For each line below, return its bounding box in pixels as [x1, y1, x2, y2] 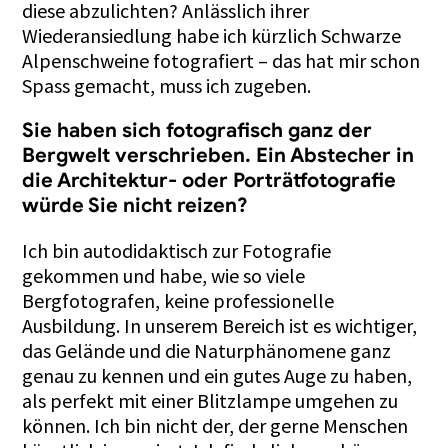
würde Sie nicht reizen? [22, 192, 249, 218]
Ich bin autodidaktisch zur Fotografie [22, 237, 332, 263]
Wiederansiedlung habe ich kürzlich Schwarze [22, 22, 402, 48]
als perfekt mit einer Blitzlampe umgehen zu [22, 387, 399, 413]
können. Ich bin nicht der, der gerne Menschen [22, 412, 409, 438]
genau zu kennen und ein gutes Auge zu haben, [22, 362, 413, 388]
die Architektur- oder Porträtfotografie [22, 167, 397, 193]
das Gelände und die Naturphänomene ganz [22, 337, 392, 363]
